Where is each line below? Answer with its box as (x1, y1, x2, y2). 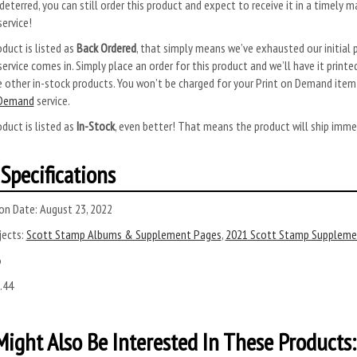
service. (36, 92, 70, 108)
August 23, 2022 (39, 200, 112, 217)
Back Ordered (76, 39, 136, 56)
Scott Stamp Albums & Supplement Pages (25, 226, 222, 242)
